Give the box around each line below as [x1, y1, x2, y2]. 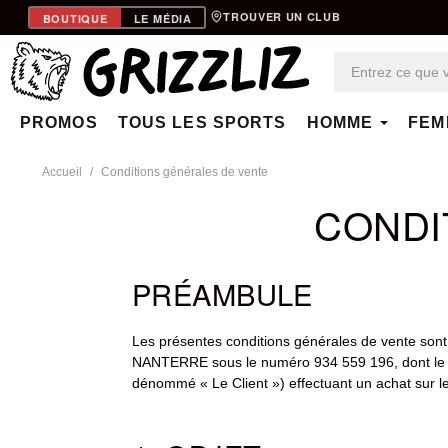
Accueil [42, 165, 82, 180]
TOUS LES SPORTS [117, 114, 287, 132]
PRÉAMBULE [132, 273, 313, 315]
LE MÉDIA [133, 10, 192, 26]
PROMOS [20, 114, 98, 132]
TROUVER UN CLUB [223, 8, 341, 24]
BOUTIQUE [42, 10, 108, 26]
